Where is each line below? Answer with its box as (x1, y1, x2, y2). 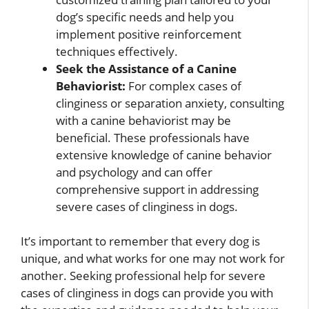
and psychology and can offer (56, 163, 212, 180)
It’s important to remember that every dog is (21, 233, 260, 250)
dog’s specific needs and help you (56, 8, 234, 25)
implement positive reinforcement (56, 26, 241, 42)
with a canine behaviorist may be (56, 112, 231, 128)
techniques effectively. (56, 43, 178, 59)
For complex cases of (126, 77, 241, 94)
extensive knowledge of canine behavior (56, 146, 272, 163)
